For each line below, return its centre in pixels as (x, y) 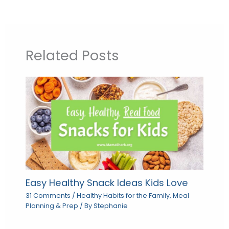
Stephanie (110, 206)
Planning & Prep (52, 206)
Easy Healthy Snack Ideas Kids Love (107, 182)
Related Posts (72, 56)
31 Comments (48, 196)
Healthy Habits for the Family (123, 196)
